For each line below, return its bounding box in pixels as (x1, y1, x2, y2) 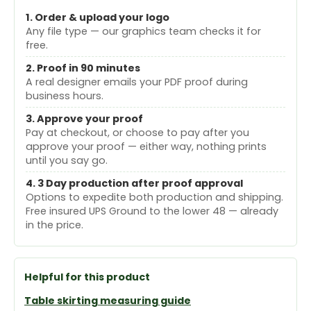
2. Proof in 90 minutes (26, 61, 140, 76)
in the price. (26, 218, 83, 233)
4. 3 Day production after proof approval (26, 176, 243, 191)
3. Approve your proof (26, 112, 143, 126)
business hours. (26, 89, 103, 103)
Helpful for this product (24, 270, 150, 285)
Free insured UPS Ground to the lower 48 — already (26, 204, 278, 219)
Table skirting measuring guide (24, 294, 191, 308)
